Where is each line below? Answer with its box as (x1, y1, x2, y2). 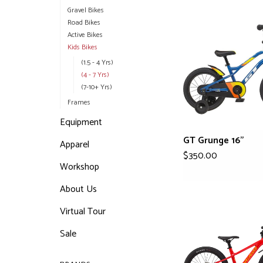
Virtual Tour (60, 204, 106, 220)
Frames (68, 97, 90, 108)
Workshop (60, 159, 99, 175)
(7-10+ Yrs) (81, 82, 112, 93)
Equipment (60, 114, 102, 130)
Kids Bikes (68, 42, 97, 53)
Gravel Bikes (68, 5, 104, 16)
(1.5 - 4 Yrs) (81, 57, 113, 68)
